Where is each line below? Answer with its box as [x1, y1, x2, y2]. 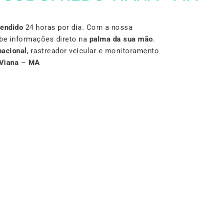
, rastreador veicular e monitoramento [26, 46, 159, 55]
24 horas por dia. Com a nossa [23, 22, 132, 32]
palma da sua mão [89, 34, 153, 44]
